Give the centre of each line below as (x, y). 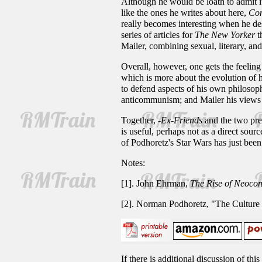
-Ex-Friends (180, 120)
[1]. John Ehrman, (156, 183)
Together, (139, 120)
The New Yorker (225, 35)
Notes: (133, 163)
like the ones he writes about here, (185, 13)
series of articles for (158, 35)
